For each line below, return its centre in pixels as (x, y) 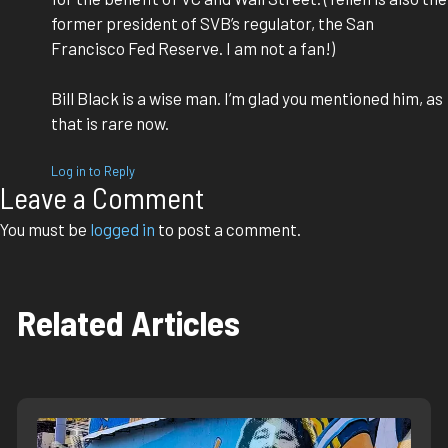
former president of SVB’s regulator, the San (212, 22)
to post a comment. (228, 228)
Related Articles (128, 322)
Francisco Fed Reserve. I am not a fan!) (193, 47)
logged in (122, 228)
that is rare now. (110, 123)
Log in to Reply (93, 170)
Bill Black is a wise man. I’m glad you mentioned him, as (247, 98)
